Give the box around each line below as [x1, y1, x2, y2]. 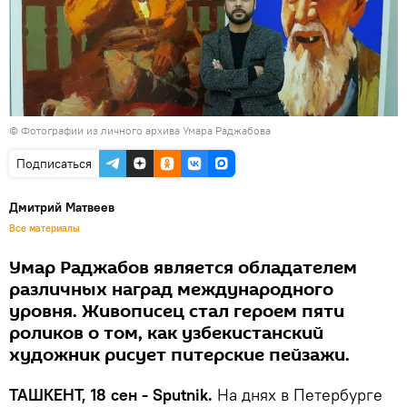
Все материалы [9, 221, 80, 234]
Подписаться [16, 154, 92, 172]
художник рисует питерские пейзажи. [9, 342, 350, 368]
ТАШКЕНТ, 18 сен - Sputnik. [9, 383, 217, 405]
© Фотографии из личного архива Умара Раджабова [9, 123, 271, 137]
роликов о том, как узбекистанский [9, 320, 323, 346]
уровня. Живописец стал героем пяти [9, 298, 344, 324]
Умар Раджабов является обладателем [9, 254, 357, 281]
